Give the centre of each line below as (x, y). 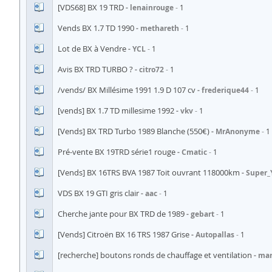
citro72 (151, 70)
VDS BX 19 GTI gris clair (98, 193)
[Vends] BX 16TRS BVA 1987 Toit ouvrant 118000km (149, 172)
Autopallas (215, 235)
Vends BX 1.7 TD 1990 (96, 28)
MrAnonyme (238, 131)
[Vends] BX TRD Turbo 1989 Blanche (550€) (134, 131)
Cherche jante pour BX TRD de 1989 (121, 214)
